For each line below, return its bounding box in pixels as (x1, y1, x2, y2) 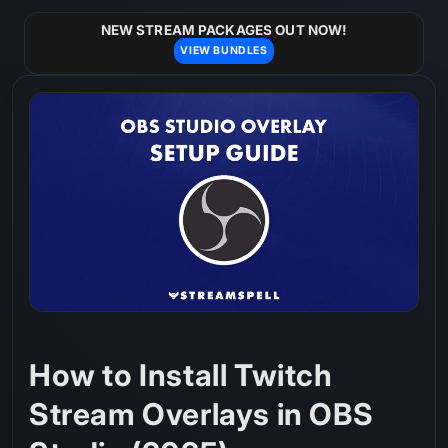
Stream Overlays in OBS (29, 396, 374, 433)
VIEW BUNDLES (180, 44, 268, 58)
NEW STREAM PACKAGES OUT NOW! (100, 22, 348, 39)
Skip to (29, 3, 85, 23)
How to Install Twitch (29, 357, 333, 394)
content (29, 21, 91, 41)
